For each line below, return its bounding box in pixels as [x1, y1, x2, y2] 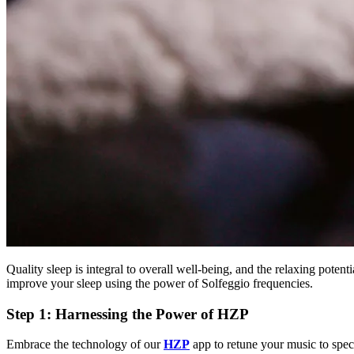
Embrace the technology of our [6, 337, 164, 352]
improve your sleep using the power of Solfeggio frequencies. [6, 276, 313, 290]
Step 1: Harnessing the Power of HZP [6, 305, 249, 322]
